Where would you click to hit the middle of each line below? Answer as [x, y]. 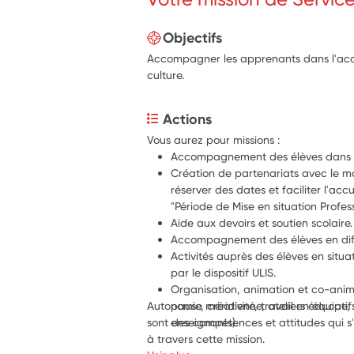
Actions [188, 119]
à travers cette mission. [206, 339]
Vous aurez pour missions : [214, 139]
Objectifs [193, 38]
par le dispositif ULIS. [224, 272]
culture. [166, 75]
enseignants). [205, 322]
